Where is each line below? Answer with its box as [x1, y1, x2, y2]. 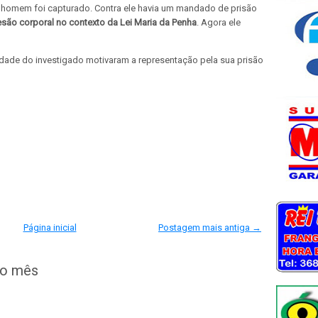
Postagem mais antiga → [158, 222, 261, 233]
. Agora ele [197, 16, 241, 28]
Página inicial [23, 222, 77, 233]
